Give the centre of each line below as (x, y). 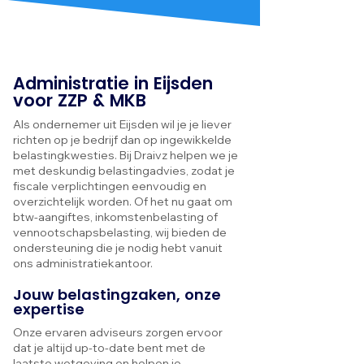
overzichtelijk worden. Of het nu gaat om (123, 201)
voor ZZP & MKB (80, 100)
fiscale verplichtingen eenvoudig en (110, 186)
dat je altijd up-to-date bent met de (109, 348)
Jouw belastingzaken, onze (117, 295)
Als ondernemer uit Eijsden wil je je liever (122, 124)
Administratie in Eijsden (113, 83)
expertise (49, 309)
